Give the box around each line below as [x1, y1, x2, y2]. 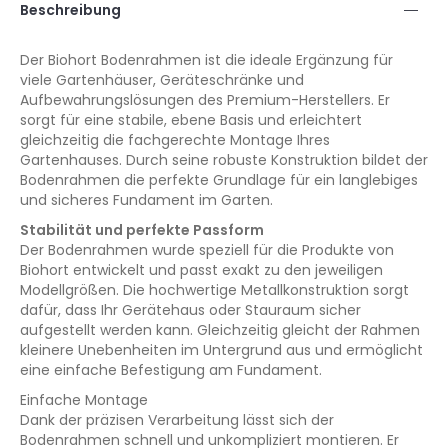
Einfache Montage [20, 390, 148, 410]
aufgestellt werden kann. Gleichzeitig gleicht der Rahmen [20, 320, 420, 340]
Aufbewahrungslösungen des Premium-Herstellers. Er [20, 90, 390, 110]
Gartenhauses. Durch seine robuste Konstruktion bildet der [20, 150, 428, 170]
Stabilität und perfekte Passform [20, 220, 264, 240]
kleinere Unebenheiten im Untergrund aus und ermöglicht [20, 340, 423, 360]
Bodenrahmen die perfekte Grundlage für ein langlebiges [20, 170, 418, 190]
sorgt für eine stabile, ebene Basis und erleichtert [20, 110, 362, 130]
